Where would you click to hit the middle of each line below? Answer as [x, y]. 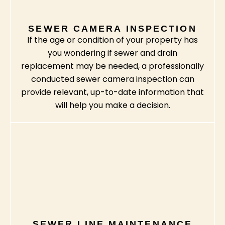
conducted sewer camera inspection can [113, 79]
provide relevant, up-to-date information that [113, 92]
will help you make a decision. [113, 105]
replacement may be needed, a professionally [113, 66]
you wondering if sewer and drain [113, 53]
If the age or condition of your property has [113, 40]
